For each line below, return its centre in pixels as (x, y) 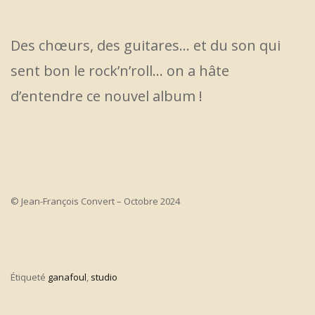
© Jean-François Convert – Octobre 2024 (95, 201)
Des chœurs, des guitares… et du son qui (146, 46)
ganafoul (67, 277)
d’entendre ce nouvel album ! (107, 96)
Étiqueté (29, 277)
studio (104, 277)
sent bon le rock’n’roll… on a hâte (120, 71)
